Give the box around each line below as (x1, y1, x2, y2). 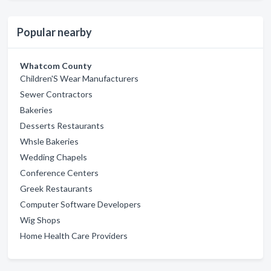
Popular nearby (17, 25, 92, 39)
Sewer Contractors (20, 89, 93, 99)
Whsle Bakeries (20, 136, 79, 146)
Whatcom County (20, 60, 91, 71)
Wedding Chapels (20, 152, 87, 162)
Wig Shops (20, 215, 60, 225)
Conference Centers (20, 168, 99, 178)
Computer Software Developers (20, 199, 141, 209)
